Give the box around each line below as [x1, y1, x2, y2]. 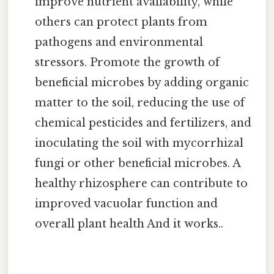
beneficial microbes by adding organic [35, 75, 250, 89]
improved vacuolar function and [35, 196, 218, 210]
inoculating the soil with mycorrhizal [35, 136, 244, 150]
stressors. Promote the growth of [35, 55, 220, 69]
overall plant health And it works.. [35, 217, 224, 231]
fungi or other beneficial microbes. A [35, 156, 241, 170]
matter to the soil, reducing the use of [35, 95, 245, 109]
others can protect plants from [35, 15, 208, 29]
